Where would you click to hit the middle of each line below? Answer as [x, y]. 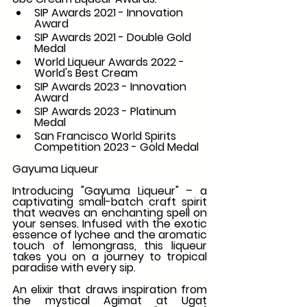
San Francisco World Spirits [107, 136]
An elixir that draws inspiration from [110, 289]
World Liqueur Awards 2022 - [111, 62]
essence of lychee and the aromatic [110, 234]
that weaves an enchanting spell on [110, 212]
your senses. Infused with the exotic [110, 223]
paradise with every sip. [74, 267]
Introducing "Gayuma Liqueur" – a [110, 191]
